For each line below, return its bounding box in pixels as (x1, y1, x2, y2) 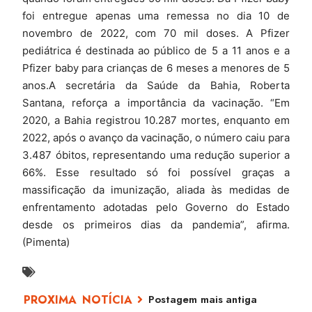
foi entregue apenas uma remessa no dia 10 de (22, 8, 290, 22)
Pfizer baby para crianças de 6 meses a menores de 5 (22, 61, 290, 75)
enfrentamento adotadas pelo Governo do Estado (22, 200, 290, 214)
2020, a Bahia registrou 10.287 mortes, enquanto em (22, 113, 290, 127)
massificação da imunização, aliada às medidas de (22, 182, 290, 196)
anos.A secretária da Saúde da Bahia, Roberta (22, 78, 290, 92)
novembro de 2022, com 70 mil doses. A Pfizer (22, 26, 290, 40)
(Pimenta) (22, 235, 70, 249)
